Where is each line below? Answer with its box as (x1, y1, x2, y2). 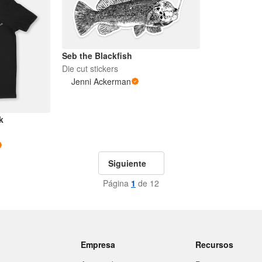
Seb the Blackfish (61, 50, 132, 62)
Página (103, 177, 131, 189)
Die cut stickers (61, 63, 118, 75)
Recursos (195, 239, 234, 250)
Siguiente (108, 157, 146, 169)
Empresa (80, 239, 115, 250)
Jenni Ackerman (71, 75, 131, 88)
